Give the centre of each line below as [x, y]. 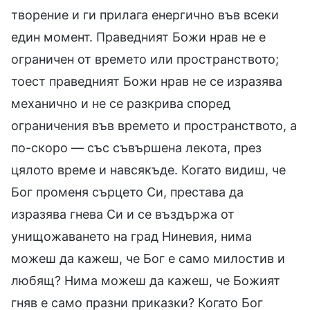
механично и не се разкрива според [121, 103]
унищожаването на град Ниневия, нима [131, 236]
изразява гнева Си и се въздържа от [123, 214]
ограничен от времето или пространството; [145, 59]
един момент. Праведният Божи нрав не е [138, 37]
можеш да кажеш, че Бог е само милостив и [148, 258]
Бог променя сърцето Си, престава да [127, 192]
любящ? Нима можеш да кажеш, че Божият [146, 280]
